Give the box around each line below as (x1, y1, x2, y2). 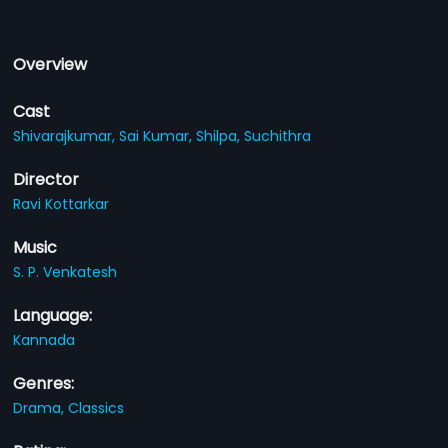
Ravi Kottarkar (13, 194, 110, 214)
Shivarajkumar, (13, 126, 120, 146)
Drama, (13, 398, 69, 418)
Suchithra (244, 126, 312, 146)
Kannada (13, 330, 76, 350)
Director (13, 168, 80, 191)
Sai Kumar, (119, 126, 197, 146)
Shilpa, (196, 126, 245, 146)
